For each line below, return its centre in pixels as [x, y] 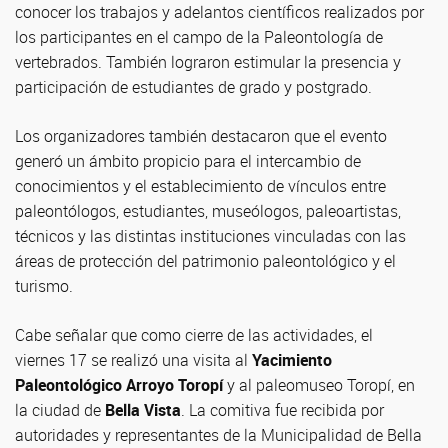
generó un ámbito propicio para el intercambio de [188, 161]
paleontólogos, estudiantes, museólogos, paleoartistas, [208, 211]
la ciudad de [60, 410]
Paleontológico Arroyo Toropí [119, 385]
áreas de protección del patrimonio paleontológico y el [205, 261]
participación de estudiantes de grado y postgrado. [193, 87]
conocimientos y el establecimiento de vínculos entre [200, 186]
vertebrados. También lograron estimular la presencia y [208, 62]
